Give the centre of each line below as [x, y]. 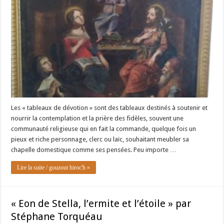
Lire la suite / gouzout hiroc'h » [54, 167]
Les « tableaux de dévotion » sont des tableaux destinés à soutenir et [109, 107]
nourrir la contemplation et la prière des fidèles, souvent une [97, 118]
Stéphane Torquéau [57, 216]
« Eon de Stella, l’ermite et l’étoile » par [101, 203]
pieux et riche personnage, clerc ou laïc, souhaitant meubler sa [100, 139]
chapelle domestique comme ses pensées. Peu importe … [94, 149]
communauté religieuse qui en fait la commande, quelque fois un [104, 128]
